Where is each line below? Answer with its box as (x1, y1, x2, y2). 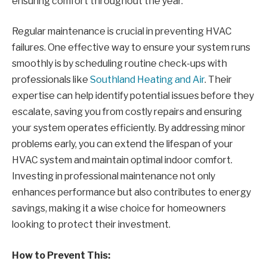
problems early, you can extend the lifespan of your (12, 138, 233, 150)
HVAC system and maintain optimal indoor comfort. (12, 154, 232, 166)
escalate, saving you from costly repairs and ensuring (12, 106, 242, 118)
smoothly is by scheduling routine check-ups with (12, 58, 227, 70)
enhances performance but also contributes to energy (12, 187, 251, 198)
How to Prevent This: (12, 249, 110, 261)
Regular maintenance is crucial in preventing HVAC (12, 26, 232, 38)
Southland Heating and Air (90, 74, 204, 86)
